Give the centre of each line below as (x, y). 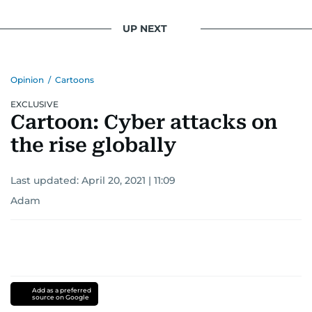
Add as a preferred (61, 290)
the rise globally (93, 145)
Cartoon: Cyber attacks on (144, 122)
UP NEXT (145, 29)
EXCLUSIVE (34, 104)
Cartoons (75, 79)
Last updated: (46, 180)
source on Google (60, 297)
